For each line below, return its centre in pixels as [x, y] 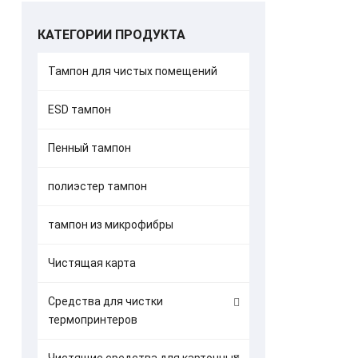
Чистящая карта [91, 263]
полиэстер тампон [97, 186]
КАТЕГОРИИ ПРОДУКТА [111, 35]
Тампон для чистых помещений [132, 71]
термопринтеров [92, 320]
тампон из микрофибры [110, 225]
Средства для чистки [105, 301]
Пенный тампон [89, 148]
